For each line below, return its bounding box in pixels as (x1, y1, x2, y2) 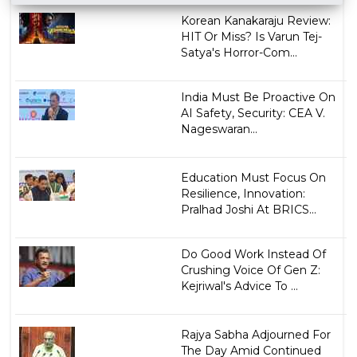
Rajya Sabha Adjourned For (180, 328, 331, 342)
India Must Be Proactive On (180, 90, 335, 104)
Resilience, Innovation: (180, 186, 305, 201)
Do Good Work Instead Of (180, 247, 326, 261)
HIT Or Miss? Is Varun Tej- (180, 29, 322, 44)
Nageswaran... (180, 122, 257, 136)
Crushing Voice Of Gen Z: (180, 263, 320, 277)
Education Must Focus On (180, 171, 326, 185)
